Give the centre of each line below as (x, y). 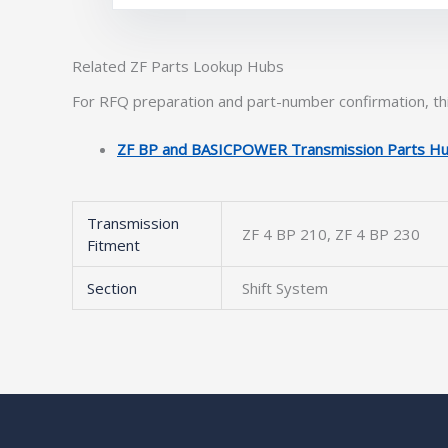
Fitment (113, 245)
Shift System (285, 288)
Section (111, 288)
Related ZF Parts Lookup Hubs (178, 66)
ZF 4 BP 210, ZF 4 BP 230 (331, 234)
